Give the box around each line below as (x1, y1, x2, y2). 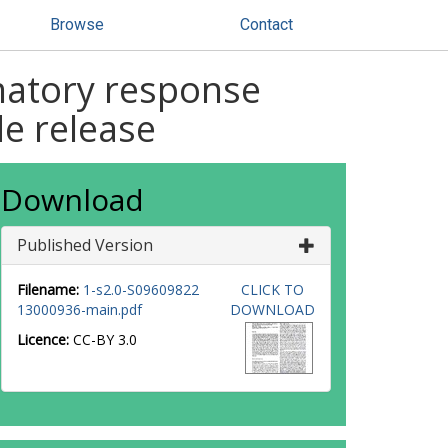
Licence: (17, 330, 73, 349)
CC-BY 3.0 (73, 330, 137, 349)
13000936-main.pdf (17, 300, 142, 319)
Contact (240, 15, 293, 34)
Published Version (17, 234, 153, 256)
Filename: (17, 280, 79, 299)
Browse (50, 15, 104, 34)
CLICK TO (240, 280, 304, 299)
